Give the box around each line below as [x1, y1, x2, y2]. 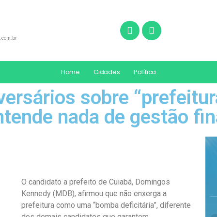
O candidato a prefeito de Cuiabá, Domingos [21, 177, 170, 187]
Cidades [93, 67, 120, 77]
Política [133, 67, 156, 77]
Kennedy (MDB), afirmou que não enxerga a [21, 189, 167, 199]
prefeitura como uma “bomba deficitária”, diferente [21, 201, 191, 210]
